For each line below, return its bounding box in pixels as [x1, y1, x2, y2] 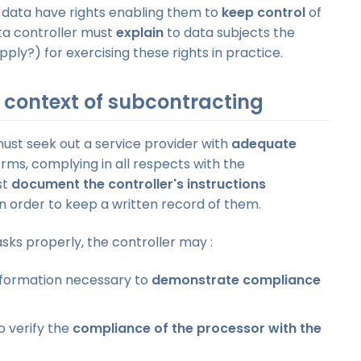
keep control [222, 2, 305, 22]
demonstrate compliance [151, 271, 321, 290]
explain [116, 23, 164, 42]
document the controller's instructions [11, 175, 266, 194]
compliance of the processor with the [73, 319, 322, 338]
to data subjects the [164, 23, 295, 42]
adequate [231, 135, 297, 154]
